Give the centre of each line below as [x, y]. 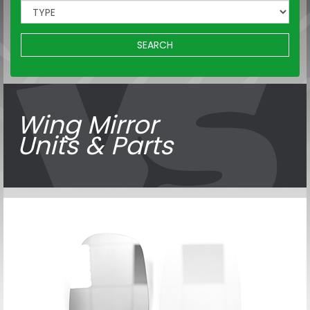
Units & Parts [95, 145]
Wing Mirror [88, 125]
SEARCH [155, 45]
